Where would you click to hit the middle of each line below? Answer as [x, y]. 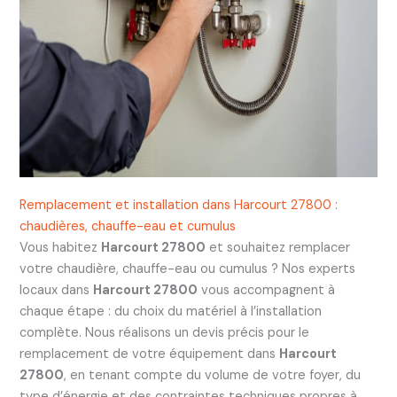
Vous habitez [60, 248]
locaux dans [56, 291]
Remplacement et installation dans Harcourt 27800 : [178, 206]
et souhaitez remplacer [277, 248]
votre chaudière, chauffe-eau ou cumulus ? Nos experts [187, 269]
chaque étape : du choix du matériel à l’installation [170, 312]
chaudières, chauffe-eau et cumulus [127, 227]
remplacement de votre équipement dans [149, 354]
